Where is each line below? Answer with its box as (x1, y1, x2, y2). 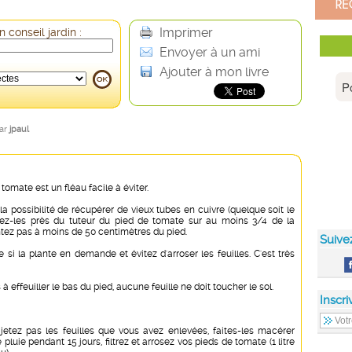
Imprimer (156, 25, 213, 40)
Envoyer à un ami (156, 45, 260, 60)
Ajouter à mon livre (156, 64, 269, 79)
